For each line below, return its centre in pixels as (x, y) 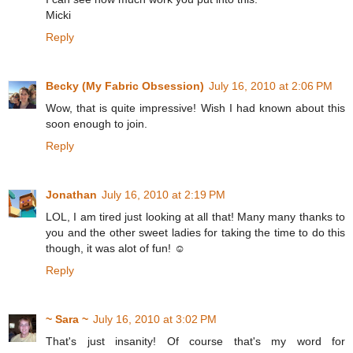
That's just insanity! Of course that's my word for (195, 342)
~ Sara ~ (67, 320)
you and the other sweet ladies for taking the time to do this (195, 233)
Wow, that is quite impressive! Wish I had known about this (195, 108)
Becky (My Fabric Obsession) (125, 86)
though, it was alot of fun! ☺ (115, 249)
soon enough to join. (97, 124)
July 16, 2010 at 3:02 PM (155, 320)
